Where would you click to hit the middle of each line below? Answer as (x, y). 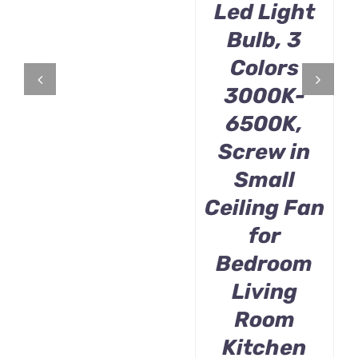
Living (264, 292)
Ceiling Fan (264, 208)
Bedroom (265, 264)
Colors (264, 68)
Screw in (265, 152)
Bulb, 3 (265, 40)
